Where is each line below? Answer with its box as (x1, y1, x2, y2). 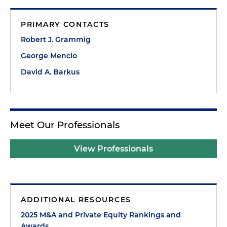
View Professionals (74, 143, 153, 154)
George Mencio (21, 51, 77, 60)
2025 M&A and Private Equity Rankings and (21, 210, 181, 219)
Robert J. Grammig (21, 34, 91, 44)
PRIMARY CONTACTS (21, 19, 110, 29)
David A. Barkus (21, 67, 80, 77)
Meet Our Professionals (10, 119, 120, 131)
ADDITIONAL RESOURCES (21, 195, 131, 204)
